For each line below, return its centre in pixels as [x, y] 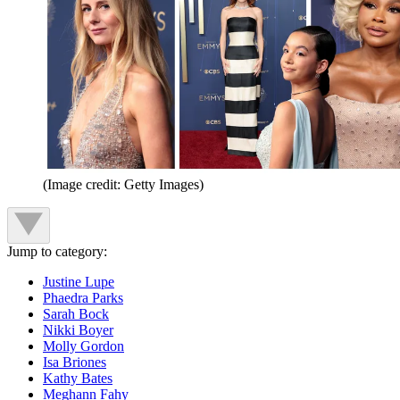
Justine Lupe [79, 282]
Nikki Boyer [78, 330]
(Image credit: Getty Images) [123, 185]
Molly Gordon [83, 346]
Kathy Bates [78, 379]
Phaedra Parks [83, 298]
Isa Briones [75, 362]
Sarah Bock [76, 314]
